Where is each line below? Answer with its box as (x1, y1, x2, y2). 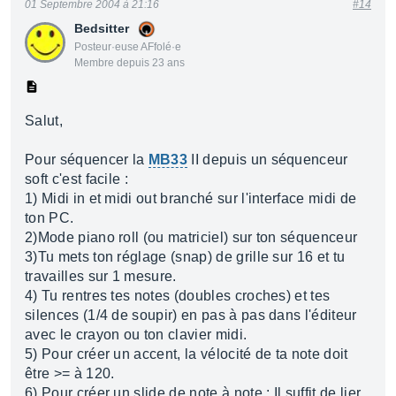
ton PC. (25, 210, 74, 225)
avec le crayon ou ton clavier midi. (25, 327, 247, 342)
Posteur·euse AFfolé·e (74, 41, 181, 53)
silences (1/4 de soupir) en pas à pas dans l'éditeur (25, 308, 357, 323)
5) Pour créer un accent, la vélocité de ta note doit (25, 346, 348, 362)
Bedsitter (74, 21, 129, 35)
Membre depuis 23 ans (74, 57, 185, 69)
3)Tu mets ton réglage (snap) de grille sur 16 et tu (25, 249, 346, 264)
